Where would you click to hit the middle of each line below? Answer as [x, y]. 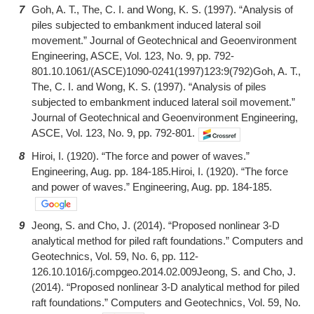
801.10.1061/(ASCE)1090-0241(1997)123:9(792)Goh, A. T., [166, 71]
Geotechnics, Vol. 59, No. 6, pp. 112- [115, 257]
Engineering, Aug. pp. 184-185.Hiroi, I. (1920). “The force [160, 172]
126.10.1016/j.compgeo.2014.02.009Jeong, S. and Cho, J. [164, 272]
